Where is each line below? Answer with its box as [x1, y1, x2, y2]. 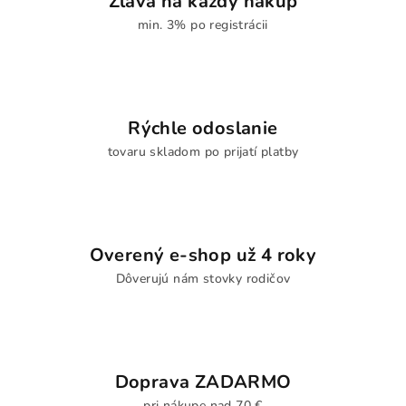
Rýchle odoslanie [128, 116, 278, 140]
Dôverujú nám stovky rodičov [115, 270, 291, 287]
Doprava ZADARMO [114, 370, 292, 394]
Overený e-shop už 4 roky [89, 243, 317, 267]
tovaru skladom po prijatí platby [107, 143, 299, 160]
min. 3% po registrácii [138, 16, 268, 34]
